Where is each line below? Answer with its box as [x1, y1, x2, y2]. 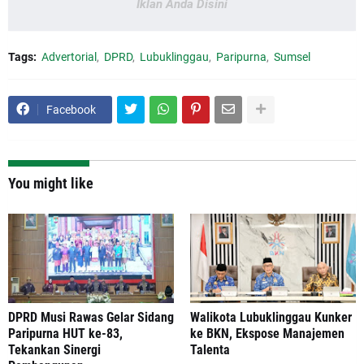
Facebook [46, 102, 96, 116]
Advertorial [41, 50, 97, 63]
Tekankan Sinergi [8, 341, 101, 357]
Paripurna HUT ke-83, [8, 325, 123, 341]
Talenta [190, 341, 230, 357]
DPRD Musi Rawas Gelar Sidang [8, 309, 174, 325]
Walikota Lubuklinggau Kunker [190, 309, 352, 325]
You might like [8, 174, 93, 192]
